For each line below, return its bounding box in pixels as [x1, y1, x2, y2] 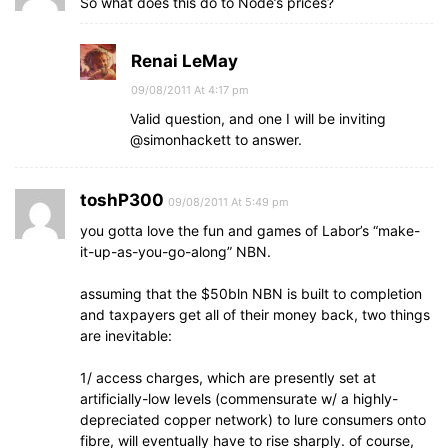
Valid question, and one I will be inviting [130, 110, 386, 127]
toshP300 [80, 190, 164, 210]
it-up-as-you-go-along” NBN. [80, 243, 271, 260]
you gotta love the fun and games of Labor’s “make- [80, 222, 420, 239]
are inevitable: [80, 327, 172, 344]
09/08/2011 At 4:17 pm [131, 83, 249, 97]
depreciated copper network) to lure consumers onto [80, 411, 426, 428]
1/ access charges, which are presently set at [80, 369, 376, 386]
